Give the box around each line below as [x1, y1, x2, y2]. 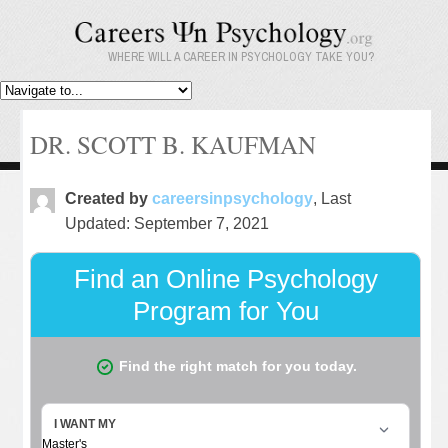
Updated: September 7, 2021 [65, 215, 269, 233]
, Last [313, 190, 351, 208]
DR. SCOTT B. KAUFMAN [30, 128, 316, 162]
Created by [65, 190, 152, 208]
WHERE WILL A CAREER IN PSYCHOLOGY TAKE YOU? [107, 49, 374, 66]
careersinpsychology [152, 190, 313, 208]
